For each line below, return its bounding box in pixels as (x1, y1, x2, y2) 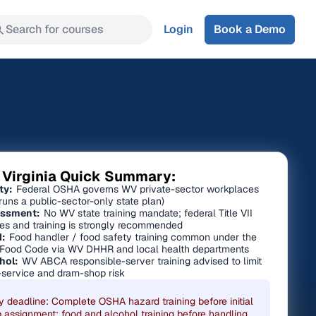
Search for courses (6, 22, 104, 37)
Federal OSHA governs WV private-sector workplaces (13, 183, 259, 195)
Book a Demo (214, 22, 286, 37)
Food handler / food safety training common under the (6, 231, 257, 243)
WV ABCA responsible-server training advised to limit (19, 255, 262, 267)
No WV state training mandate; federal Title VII (41, 207, 253, 219)
